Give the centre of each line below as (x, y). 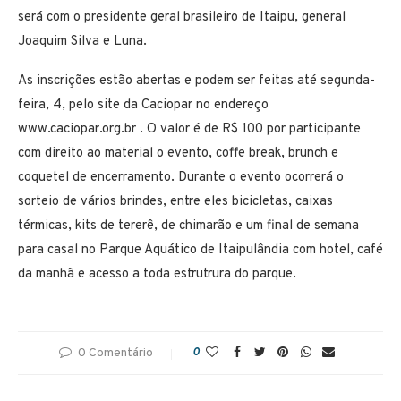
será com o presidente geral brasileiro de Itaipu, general (182, 17)
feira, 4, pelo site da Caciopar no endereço (143, 105)
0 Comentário (115, 353)
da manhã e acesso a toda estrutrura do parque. (157, 274)
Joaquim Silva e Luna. (82, 41)
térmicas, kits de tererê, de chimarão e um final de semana (188, 226)
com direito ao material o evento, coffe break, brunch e (178, 153)
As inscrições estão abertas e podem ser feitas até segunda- (196, 81)
